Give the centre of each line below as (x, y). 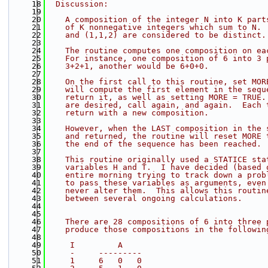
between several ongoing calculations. (144, 198)
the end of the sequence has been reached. (154, 144)
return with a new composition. (127, 113)
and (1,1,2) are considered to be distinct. (156, 35)
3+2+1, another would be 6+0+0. (127, 66)
